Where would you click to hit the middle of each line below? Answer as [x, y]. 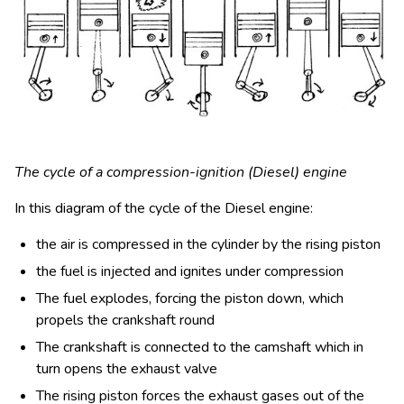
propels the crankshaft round [125, 320]
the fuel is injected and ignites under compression [190, 271]
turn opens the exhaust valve [127, 368]
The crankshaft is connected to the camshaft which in [200, 347]
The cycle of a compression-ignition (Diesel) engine [181, 172]
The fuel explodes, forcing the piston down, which [190, 298]
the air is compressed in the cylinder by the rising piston [208, 244]
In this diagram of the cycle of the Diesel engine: [164, 208]
